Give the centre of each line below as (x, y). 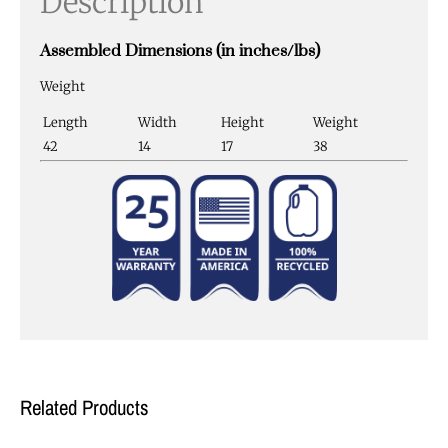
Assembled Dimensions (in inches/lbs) (180, 51)
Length (65, 122)
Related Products (84, 406)
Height (242, 122)
